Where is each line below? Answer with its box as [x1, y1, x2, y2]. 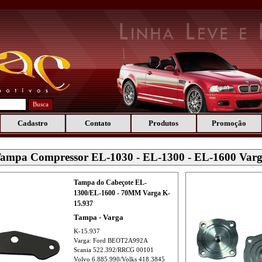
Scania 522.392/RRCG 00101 [73, 247, 154, 253]
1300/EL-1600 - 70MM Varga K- [73, 189, 170, 197]
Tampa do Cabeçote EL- [73, 178, 147, 187]
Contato [85, 119, 111, 127]
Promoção [212, 119, 246, 127]
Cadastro [17, 119, 48, 127]
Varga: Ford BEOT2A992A [73, 237, 148, 244]
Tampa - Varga [73, 213, 123, 222]
